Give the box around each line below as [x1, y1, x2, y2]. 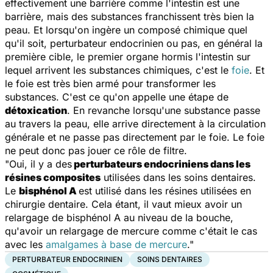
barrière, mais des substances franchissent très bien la [5, 10, 254, 23]
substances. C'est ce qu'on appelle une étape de [5, 90, 229, 103]
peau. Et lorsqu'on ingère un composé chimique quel [5, 23, 247, 36]
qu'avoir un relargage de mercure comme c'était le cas [5, 224, 257, 237]
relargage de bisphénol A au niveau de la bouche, [5, 211, 233, 224]
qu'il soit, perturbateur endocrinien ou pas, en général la [5, 37, 263, 49]
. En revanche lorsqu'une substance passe [67, 104, 260, 116]
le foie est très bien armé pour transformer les [5, 77, 216, 90]
